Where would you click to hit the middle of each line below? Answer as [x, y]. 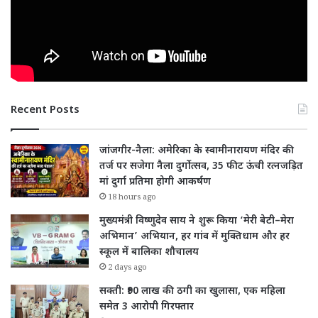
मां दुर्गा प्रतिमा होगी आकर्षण [155, 182]
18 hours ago [132, 199]
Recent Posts [45, 111]
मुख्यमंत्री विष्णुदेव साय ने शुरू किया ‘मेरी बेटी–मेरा [197, 221]
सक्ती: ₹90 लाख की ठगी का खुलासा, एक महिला [192, 292]
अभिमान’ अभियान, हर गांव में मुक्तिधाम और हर [194, 237]
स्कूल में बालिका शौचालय [149, 253]
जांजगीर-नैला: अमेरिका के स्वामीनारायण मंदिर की [197, 151]
